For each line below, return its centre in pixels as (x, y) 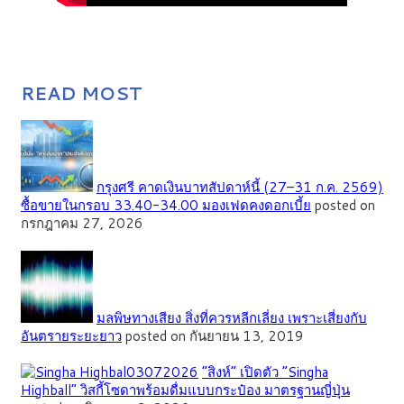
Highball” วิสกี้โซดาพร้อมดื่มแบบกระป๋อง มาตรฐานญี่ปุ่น (185, 390)
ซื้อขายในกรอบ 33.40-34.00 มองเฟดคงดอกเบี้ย (166, 205)
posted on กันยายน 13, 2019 (215, 335)
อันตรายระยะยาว (71, 335)
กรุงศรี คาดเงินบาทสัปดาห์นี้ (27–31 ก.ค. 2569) (240, 187)
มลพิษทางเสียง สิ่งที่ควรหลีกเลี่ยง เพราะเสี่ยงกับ (232, 317)
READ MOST (82, 92)
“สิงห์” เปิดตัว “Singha (265, 372)
